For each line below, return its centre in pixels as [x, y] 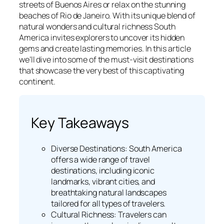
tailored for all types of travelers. [108, 203]
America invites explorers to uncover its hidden [102, 38]
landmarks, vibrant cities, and [103, 181]
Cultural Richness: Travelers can [109, 214]
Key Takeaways [80, 123]
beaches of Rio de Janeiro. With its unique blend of [107, 16]
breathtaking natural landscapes [109, 192]
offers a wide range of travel [101, 159]
